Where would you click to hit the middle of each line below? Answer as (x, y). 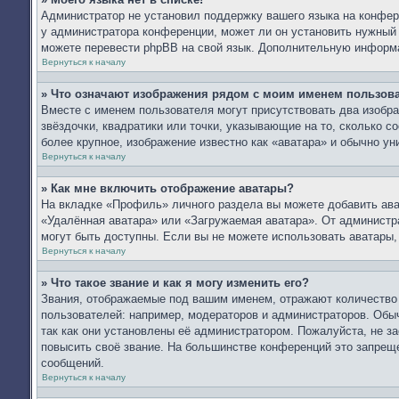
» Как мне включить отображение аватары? (167, 188)
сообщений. (73, 363)
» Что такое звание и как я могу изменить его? (175, 283)
